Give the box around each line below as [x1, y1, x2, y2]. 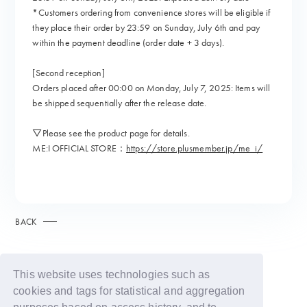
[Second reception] [32, 66, 105, 79]
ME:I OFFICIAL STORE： [32, 142, 126, 155]
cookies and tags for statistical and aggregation [13, 285, 245, 297]
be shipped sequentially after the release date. [32, 97, 207, 110]
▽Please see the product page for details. [32, 127, 190, 140]
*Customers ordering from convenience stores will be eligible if [32, 6, 271, 19]
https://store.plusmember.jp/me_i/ [126, 142, 263, 155]
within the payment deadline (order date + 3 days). [32, 36, 224, 49]
